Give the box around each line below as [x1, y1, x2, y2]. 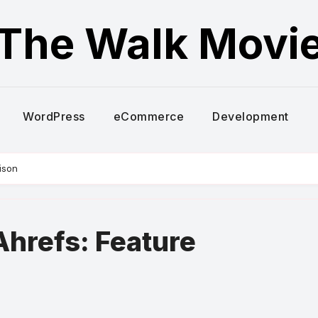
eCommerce [113, 109, 185, 124]
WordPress [23, 109, 85, 124]
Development [212, 109, 289, 124]
